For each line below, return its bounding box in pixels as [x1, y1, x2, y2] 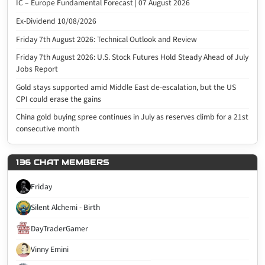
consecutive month [16, 123, 80, 135]
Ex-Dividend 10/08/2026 [16, 15, 97, 27]
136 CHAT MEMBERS [16, 157, 109, 168]
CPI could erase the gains [16, 93, 102, 105]
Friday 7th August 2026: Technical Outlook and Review [16, 33, 198, 45]
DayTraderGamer [31, 222, 89, 234]
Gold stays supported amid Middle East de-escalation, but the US [16, 81, 237, 93]
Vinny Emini [31, 244, 69, 256]
